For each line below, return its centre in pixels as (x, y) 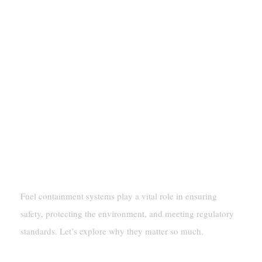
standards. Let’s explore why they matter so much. (112, 231)
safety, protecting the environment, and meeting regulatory (127, 213)
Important (51, 29)
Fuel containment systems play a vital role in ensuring (118, 196)
